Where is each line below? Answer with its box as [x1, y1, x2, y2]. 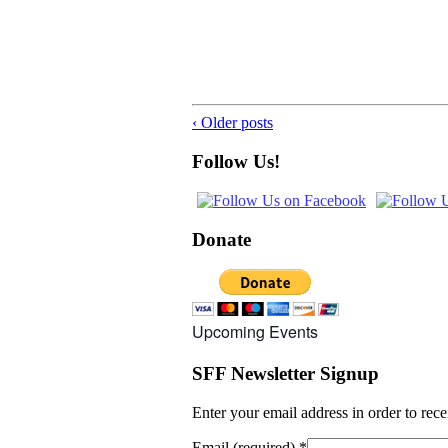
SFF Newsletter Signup [192, 363, 379, 385]
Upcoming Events [192, 320, 318, 344]
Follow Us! [192, 151, 280, 173]
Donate [192, 228, 251, 250]
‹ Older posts [192, 114, 273, 132]
